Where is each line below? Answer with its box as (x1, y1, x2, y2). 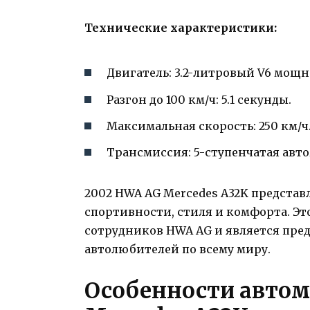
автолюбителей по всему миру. (84, 241, 271, 256)
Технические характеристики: (84, 20, 277, 35)
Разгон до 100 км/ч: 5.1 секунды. (107, 92, 291, 107)
